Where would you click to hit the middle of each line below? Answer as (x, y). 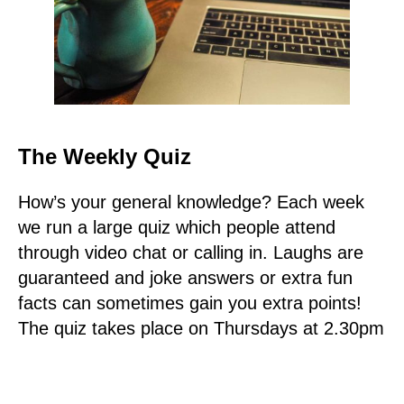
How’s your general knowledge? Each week (191, 202)
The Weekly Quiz (105, 157)
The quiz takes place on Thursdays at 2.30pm (201, 328)
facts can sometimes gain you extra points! (190, 303)
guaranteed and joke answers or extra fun (185, 277)
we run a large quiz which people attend (177, 227)
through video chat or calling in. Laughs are (191, 252)
